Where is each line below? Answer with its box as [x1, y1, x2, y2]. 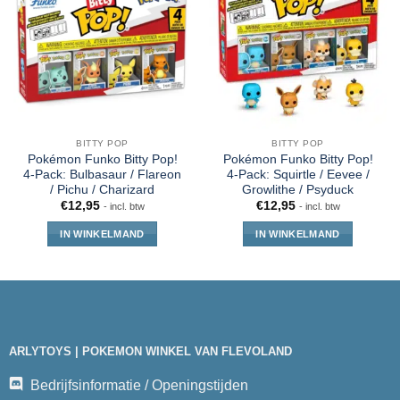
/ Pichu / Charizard [50, 182, 154, 196]
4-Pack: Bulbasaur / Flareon [23, 167, 181, 181]
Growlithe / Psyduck [242, 182, 354, 196]
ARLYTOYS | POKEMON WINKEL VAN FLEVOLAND [8, 345, 292, 359]
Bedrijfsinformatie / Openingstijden [29, 378, 248, 394]
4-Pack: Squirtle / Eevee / [226, 167, 370, 181]
